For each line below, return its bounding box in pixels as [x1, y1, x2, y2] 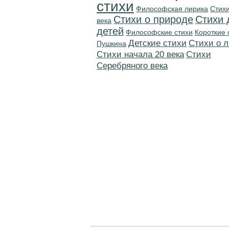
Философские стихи [126, 28, 193, 36]
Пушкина [97, 39, 126, 48]
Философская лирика [136, 5, 208, 13]
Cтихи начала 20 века [97, 50, 184, 59]
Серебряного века [97, 61, 168, 71]
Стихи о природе [113, 14, 193, 25]
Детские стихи [128, 38, 187, 48]
